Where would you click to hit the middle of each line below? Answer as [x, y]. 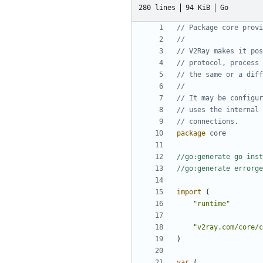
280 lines [157, 7]
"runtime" [212, 204]
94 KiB [198, 7]
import [189, 192]
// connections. [208, 122]
